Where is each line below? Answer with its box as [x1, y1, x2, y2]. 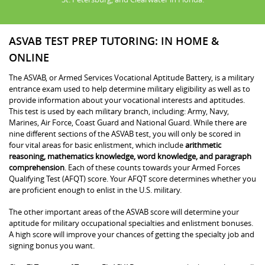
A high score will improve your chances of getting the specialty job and [9, 228, 254, 240]
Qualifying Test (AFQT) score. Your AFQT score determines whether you [9, 173, 256, 184]
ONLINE [9, 50, 49, 64]
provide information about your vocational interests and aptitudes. [9, 94, 245, 105]
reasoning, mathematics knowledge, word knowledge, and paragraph [9, 150, 251, 161]
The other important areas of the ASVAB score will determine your [9, 206, 239, 217]
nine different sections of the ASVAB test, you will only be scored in [9, 128, 241, 139]
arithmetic [183, 139, 221, 150]
